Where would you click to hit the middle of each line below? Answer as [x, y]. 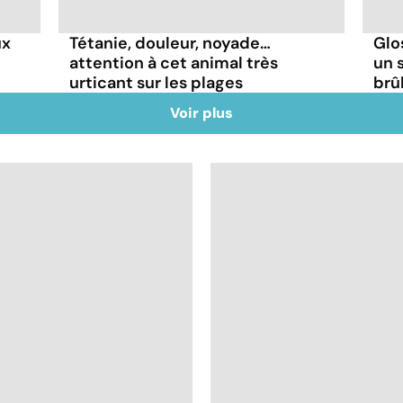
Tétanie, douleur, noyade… [170, 43]
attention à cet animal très [174, 63]
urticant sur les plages [157, 82]
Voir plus [201, 112]
